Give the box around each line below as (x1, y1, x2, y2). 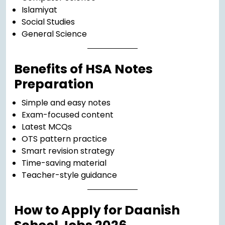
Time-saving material (22, 157, 106, 169)
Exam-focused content (22, 109, 114, 121)
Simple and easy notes (22, 97, 110, 109)
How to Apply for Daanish (14, 201, 180, 219)
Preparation (14, 75, 93, 93)
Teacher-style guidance (22, 169, 117, 181)
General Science (22, 28, 87, 40)
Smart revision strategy (22, 145, 115, 157)
